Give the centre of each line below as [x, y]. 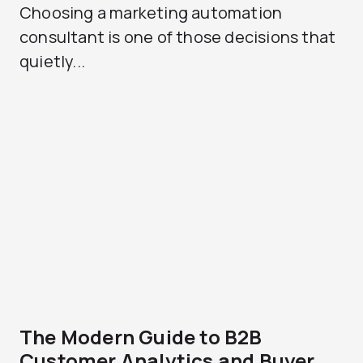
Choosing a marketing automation [151, 13]
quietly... [52, 61]
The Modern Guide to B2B [141, 337]
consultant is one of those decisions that [178, 37]
